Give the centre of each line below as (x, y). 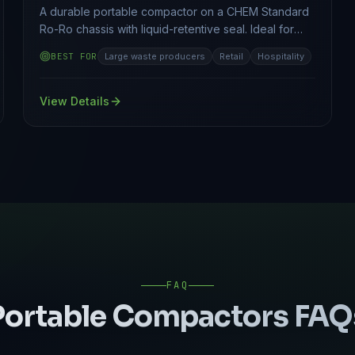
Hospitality (281, 57)
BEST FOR (74, 57)
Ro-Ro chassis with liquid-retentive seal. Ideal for (167, 29)
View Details (75, 101)
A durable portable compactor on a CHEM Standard (175, 12)
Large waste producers (155, 57)
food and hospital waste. (104, 47)
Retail (231, 57)
